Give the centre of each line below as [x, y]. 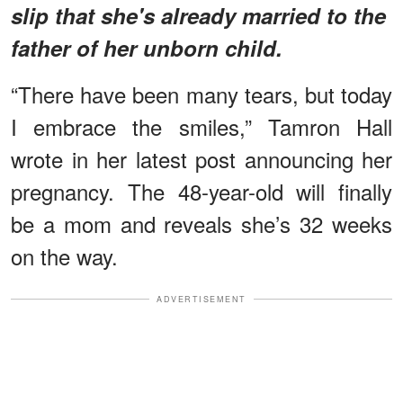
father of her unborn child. [147, 47]
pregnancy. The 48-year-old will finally [201, 191]
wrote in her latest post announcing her [201, 158]
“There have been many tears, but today [201, 94]
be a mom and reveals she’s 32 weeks [201, 223]
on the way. [64, 255]
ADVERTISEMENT [201, 299]
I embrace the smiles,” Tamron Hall [201, 126]
